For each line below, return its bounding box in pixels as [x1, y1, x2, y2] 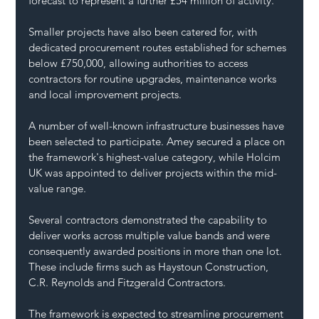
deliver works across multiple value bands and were [28, 229, 273, 243]
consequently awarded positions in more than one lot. [28, 244, 286, 258]
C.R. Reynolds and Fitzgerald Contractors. [28, 276, 226, 290]
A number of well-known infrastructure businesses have [28, 119, 288, 133]
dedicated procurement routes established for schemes [28, 41, 290, 55]
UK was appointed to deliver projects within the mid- [28, 166, 278, 180]
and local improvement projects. [28, 88, 182, 102]
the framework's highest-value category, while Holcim [28, 150, 284, 164]
